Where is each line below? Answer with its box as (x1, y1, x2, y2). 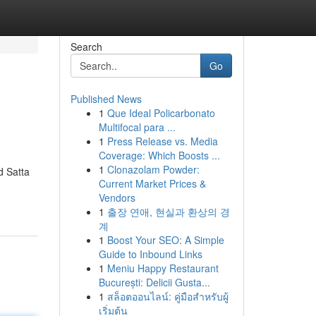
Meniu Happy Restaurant (107, 261, 219, 275)
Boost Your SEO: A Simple (107, 233, 224, 247)
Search (70, 39, 102, 54)
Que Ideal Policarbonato (107, 106, 215, 120)
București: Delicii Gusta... (98, 275, 210, 289)
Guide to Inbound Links (98, 247, 202, 261)
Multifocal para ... (98, 120, 176, 134)
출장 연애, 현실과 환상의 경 (107, 205, 230, 219)
